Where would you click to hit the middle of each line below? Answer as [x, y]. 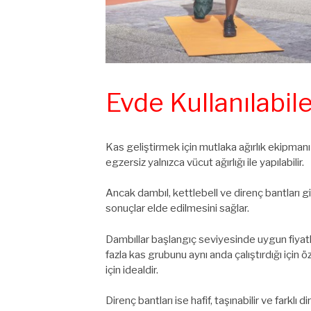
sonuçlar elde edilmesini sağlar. [177, 209]
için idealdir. [132, 270]
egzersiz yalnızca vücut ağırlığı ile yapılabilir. [205, 162]
